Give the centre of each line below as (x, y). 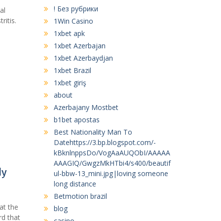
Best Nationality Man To (93, 132)
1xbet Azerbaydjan (83, 58)
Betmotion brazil (80, 196)
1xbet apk (69, 33)
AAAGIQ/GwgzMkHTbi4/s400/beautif (112, 163)
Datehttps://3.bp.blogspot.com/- (105, 142)
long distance (75, 184)
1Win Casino (73, 21)
